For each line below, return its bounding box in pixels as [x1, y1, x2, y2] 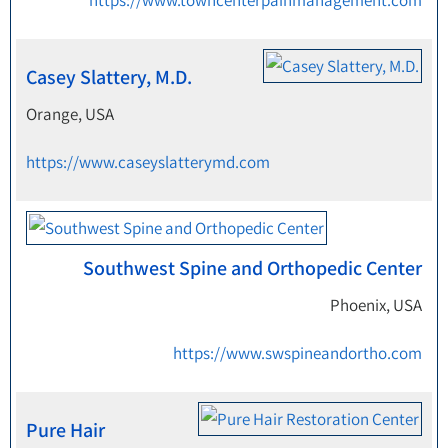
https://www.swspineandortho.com [173, 342, 422, 364]
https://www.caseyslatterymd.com [26, 151, 270, 173]
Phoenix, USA [330, 294, 422, 316]
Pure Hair [26, 417, 105, 443]
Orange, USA [26, 103, 114, 125]
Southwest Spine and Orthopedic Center [83, 255, 422, 281]
